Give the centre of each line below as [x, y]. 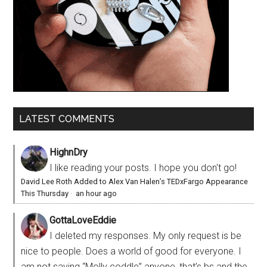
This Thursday [45, 194]
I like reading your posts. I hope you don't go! [143, 168]
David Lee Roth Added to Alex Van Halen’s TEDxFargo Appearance [135, 182]
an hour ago [97, 194]
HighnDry [69, 153]
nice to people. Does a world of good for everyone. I [131, 252]
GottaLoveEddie [83, 221]
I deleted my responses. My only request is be [146, 236]
